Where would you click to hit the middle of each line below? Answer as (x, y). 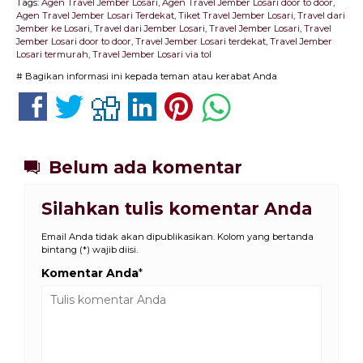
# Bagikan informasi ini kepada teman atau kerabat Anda (147, 77)
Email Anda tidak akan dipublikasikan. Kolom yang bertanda (177, 237)
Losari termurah (52, 55)
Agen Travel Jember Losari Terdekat (95, 16)
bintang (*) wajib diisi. (90, 250)
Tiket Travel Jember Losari (236, 16)
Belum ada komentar (143, 167)
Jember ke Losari (53, 29)
